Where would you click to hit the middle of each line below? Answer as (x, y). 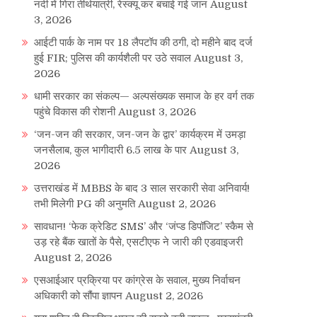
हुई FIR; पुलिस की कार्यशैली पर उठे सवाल (113, 58)
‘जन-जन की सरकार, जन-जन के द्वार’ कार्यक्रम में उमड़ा (140, 135)
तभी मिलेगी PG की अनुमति (85, 204)
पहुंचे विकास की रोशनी (75, 112)
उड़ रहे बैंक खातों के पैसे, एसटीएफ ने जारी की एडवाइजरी (138, 242)
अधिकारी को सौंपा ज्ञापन (78, 296)
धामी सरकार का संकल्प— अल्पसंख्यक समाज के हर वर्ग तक (144, 97)
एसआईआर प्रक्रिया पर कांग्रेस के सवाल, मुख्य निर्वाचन (137, 281)
